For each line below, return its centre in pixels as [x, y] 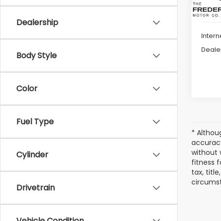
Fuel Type [35, 122]
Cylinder [32, 155]
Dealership [37, 22]
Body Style [37, 55]
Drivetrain [36, 188]
